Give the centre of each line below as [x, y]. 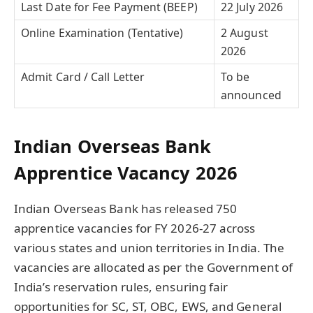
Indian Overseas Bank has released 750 [126, 209]
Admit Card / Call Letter [83, 77]
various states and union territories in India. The [150, 248]
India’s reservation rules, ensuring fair [121, 287]
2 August [245, 33]
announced [251, 95]
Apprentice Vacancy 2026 [126, 173]
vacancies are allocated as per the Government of [154, 268]
